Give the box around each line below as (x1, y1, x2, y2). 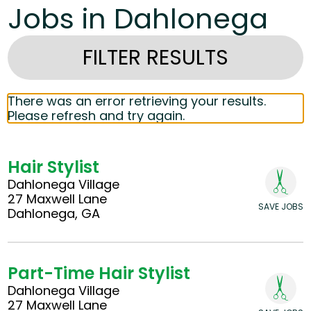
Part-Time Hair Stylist (8, 262, 191, 285)
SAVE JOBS (258, 200, 303, 212)
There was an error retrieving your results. (8, 92, 267, 110)
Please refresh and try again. (8, 107, 185, 125)
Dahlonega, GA (8, 205, 101, 223)
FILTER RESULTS (83, 43, 228, 73)
